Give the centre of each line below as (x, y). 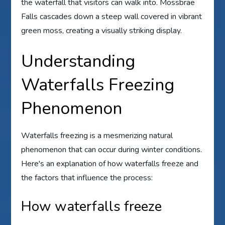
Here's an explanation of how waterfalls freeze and (110, 164)
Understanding (78, 62)
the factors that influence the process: (87, 178)
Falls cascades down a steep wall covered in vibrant (112, 17)
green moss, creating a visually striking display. (102, 31)
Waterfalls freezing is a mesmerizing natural (97, 136)
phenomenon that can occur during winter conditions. (112, 150)
